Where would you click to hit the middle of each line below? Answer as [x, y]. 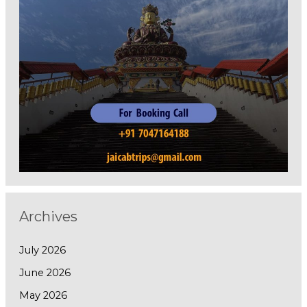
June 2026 [45, 272]
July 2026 [42, 250]
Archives [48, 217]
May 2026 [43, 295]
